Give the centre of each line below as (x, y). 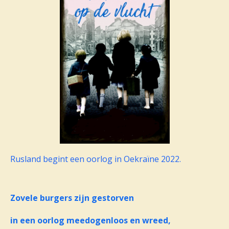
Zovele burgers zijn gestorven (72, 198)
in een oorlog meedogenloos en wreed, (90, 221)
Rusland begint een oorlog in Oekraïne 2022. (96, 159)
